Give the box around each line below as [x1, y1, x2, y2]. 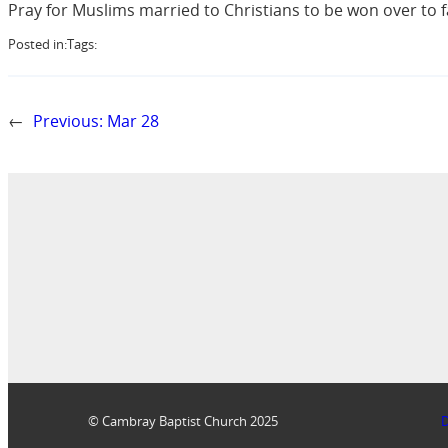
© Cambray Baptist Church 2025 [88, 411, 278, 430]
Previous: [33, 109, 103, 132]
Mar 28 [107, 109, 159, 132]
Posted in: [8, 34, 67, 53]
